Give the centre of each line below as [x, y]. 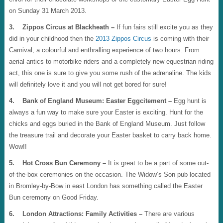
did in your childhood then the [52, 39]
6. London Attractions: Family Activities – [75, 214]
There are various [168, 214]
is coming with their [180, 39]
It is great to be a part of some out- [157, 163]
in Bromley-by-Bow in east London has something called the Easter [106, 186]
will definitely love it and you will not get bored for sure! [88, 84]
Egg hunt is [189, 101]
